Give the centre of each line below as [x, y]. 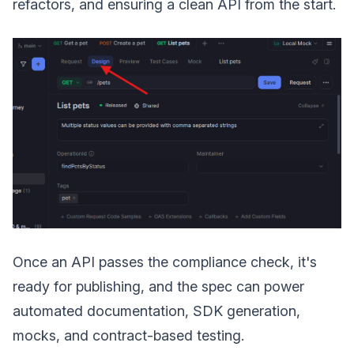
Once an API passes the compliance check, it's [165, 262]
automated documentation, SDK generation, [156, 311]
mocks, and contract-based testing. [128, 335]
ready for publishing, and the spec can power [158, 286]
